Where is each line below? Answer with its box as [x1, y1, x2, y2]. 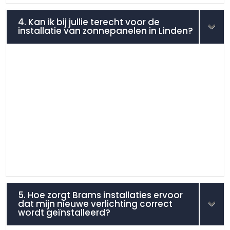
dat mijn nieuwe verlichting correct [18, 197, 173, 210]
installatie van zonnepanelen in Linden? [18, 24, 194, 37]
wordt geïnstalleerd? [18, 206, 111, 219]
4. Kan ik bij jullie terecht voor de [18, 15, 160, 28]
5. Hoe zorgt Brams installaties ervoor [18, 188, 183, 201]
